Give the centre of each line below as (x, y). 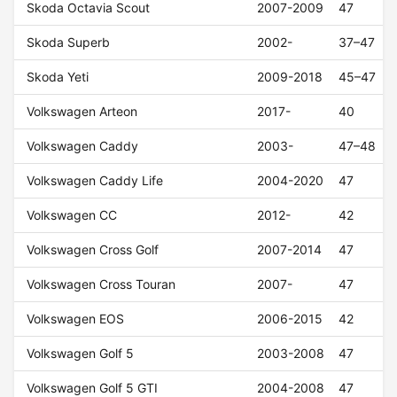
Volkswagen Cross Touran (101, 284)
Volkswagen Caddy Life (95, 181)
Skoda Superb (69, 43)
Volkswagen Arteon (82, 112)
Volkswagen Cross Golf (93, 250)
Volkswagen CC (72, 215)
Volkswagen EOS (76, 319)
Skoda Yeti (58, 77)
